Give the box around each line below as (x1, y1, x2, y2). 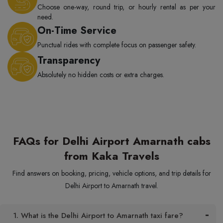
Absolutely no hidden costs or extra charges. (37, 70, 164, 80)
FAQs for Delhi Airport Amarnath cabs (12, 133, 211, 149)
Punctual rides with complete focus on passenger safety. (37, 40, 196, 50)
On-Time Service (37, 23, 116, 38)
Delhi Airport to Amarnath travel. (65, 181, 158, 191)
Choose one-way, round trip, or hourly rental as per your (37, 2, 216, 12)
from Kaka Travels (64, 148, 159, 164)
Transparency (37, 53, 100, 68)
